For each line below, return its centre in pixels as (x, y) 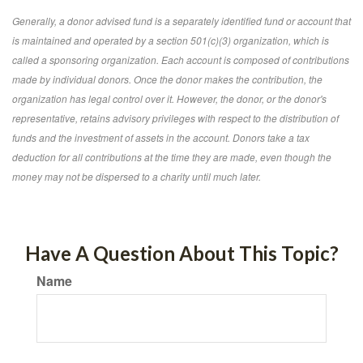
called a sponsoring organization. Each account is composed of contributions (181, 60)
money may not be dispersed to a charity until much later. (137, 176)
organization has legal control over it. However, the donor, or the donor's (169, 98)
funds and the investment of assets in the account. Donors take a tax (161, 137)
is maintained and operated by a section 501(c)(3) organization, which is (171, 40)
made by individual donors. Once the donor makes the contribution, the (167, 79)
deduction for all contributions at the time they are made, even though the (172, 157)
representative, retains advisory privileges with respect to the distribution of (175, 118)
